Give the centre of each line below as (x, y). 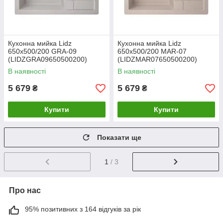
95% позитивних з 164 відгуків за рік (83, 209)
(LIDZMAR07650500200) (157, 59)
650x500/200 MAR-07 (152, 52)
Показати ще (119, 138)
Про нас (25, 191)
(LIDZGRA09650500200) (48, 59)
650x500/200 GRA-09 (42, 52)
